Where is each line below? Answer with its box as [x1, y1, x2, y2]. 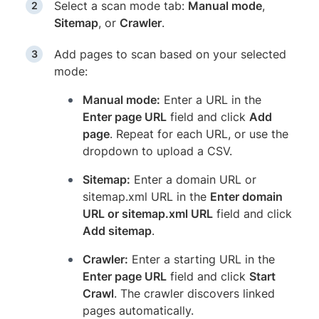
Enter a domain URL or [130, 172, 256, 187]
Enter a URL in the [160, 92, 261, 107]
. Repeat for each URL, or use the [110, 126, 288, 141]
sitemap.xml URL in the [83, 189, 210, 204]
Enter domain [210, 189, 283, 204]
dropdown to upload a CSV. [83, 143, 232, 158]
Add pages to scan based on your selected [54, 46, 286, 61]
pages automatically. [83, 303, 194, 318]
